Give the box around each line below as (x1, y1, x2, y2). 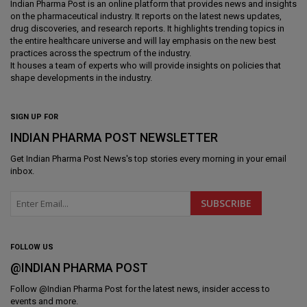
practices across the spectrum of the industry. (10, 48, 191, 59)
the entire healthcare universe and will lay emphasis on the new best (10, 36, 276, 47)
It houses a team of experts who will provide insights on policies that (10, 60, 281, 71)
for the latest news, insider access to (123, 284, 270, 295)
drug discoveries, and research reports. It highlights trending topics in (10, 23, 284, 34)
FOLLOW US (10, 243, 53, 252)
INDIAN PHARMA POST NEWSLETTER (10, 130, 218, 145)
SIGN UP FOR (10, 112, 58, 122)
